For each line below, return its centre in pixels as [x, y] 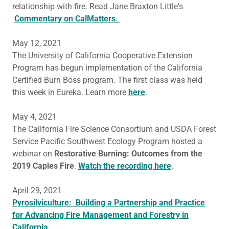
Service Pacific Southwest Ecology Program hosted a [107, 141]
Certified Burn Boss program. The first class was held [107, 80]
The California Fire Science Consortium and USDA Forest [114, 129]
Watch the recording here [125, 166]
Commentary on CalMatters [65, 19]
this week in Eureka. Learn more [70, 92]
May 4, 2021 [36, 117]
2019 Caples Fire [43, 166]
